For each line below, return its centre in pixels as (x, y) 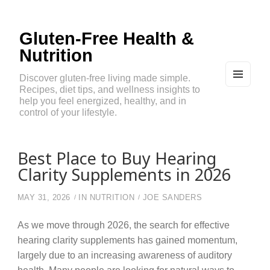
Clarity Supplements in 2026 (124, 175)
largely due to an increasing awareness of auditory (124, 255)
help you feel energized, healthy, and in (103, 101)
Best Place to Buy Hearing (117, 159)
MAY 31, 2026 (44, 198)
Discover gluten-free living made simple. (105, 78)
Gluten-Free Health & (107, 39)
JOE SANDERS (172, 198)
